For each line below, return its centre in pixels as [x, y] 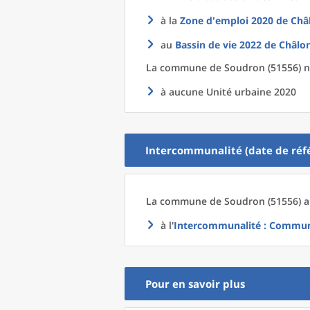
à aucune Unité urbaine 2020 [228, 92]
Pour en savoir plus [195, 284]
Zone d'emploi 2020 [227, 20]
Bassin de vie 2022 [218, 45]
